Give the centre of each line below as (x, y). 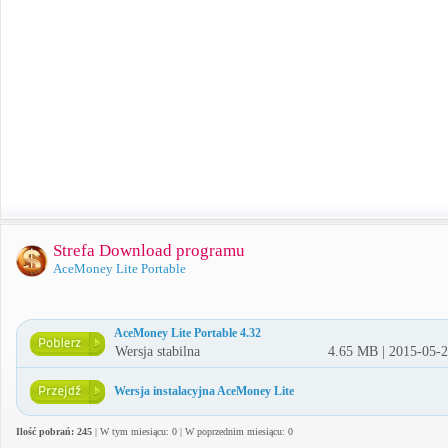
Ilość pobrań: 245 (54, 431)
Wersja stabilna (157, 351)
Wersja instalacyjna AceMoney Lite (204, 391)
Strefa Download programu (149, 250)
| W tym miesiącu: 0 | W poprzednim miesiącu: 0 (192, 431)
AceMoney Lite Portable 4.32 (187, 333)
